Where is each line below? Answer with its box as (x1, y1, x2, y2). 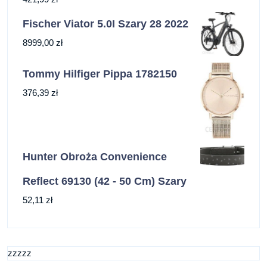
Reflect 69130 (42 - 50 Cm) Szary (23, 175, 187, 187)
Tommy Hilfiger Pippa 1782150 (23, 68, 177, 80)
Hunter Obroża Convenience (23, 150, 167, 163)
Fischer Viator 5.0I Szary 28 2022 (23, 17, 188, 30)
